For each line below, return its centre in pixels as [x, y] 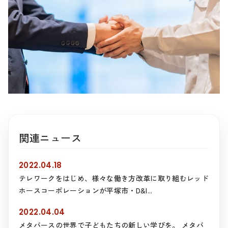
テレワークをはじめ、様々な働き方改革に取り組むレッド [114, 178]
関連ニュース [50, 138]
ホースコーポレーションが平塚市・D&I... [86, 191]
